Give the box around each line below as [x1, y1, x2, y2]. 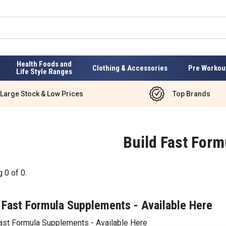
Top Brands [172, 89, 210, 98]
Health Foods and [16, 60, 72, 69]
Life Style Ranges [16, 67, 72, 76]
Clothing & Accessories [92, 63, 168, 73]
